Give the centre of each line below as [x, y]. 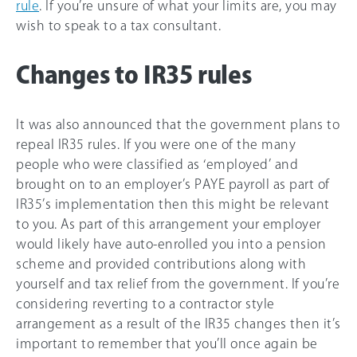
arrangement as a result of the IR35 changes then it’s [178, 324]
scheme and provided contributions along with [161, 264]
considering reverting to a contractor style [145, 304]
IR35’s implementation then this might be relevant [173, 204]
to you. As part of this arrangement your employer [169, 224]
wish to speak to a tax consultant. [118, 25]
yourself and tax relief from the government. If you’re [178, 284]
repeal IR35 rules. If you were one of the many [156, 144]
